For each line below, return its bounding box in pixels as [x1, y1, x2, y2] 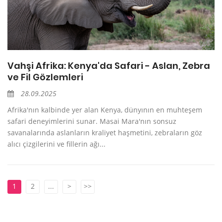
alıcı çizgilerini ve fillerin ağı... [7, 139, 106, 149]
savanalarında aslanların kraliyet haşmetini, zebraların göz [7, 127, 202, 137]
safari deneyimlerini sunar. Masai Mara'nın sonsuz [7, 116, 176, 126]
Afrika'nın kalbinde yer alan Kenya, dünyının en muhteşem [7, 105, 202, 114]
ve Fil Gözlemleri [7, 70, 83, 83]
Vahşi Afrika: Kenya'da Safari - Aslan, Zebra [7, 59, 210, 72]
